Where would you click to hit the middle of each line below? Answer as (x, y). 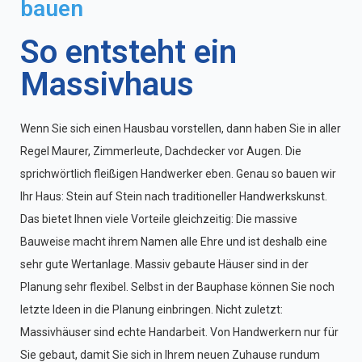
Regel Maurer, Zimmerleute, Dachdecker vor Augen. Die (161, 152)
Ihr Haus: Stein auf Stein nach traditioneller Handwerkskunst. (174, 197)
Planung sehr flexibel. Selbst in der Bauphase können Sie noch (177, 287)
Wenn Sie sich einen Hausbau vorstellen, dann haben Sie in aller (181, 129)
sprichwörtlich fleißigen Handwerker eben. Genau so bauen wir (178, 174)
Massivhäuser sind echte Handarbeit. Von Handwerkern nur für (179, 333)
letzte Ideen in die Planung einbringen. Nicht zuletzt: (152, 310)
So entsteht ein (128, 53)
